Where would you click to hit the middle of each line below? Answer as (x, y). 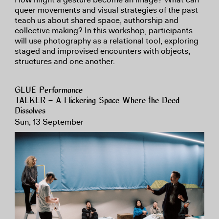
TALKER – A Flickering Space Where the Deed (97, 101)
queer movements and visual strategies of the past (106, 10)
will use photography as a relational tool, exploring (107, 41)
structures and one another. (66, 61)
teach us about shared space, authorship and (97, 20)
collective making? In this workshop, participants (104, 30)
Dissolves (30, 111)
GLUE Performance (49, 90)
